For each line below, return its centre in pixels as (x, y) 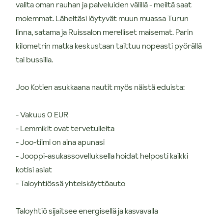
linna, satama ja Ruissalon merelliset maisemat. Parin (104, 32)
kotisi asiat (34, 169)
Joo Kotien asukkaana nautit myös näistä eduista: (100, 87)
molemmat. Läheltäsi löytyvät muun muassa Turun (102, 18)
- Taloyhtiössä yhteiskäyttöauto (70, 183)
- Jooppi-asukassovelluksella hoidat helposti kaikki (102, 155)
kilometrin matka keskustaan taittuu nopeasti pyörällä (109, 45)
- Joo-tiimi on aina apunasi (60, 142)
